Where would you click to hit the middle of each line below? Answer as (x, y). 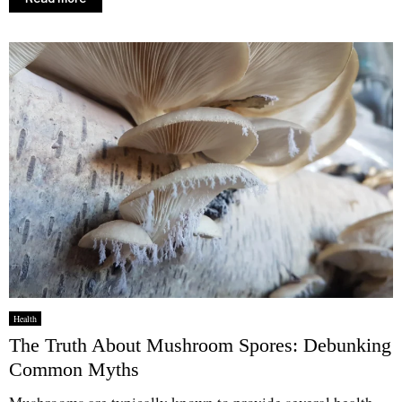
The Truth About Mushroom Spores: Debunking (200, 345)
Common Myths (74, 369)
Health (25, 318)
